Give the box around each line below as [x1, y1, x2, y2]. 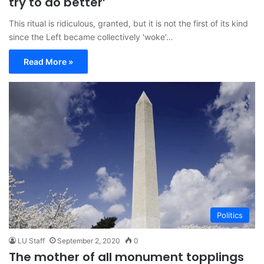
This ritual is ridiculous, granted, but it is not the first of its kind [9, 18, 248, 29]
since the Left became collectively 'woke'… [9, 32, 173, 42]
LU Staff [18, 236, 45, 246]
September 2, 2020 [57, 236, 120, 246]
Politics [217, 210, 243, 220]
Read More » [24, 57, 73, 67]
